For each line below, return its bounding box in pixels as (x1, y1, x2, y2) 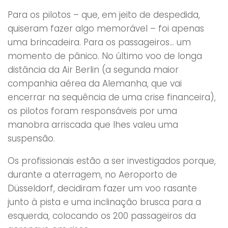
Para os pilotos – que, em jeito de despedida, (8, 8, 200, 21)
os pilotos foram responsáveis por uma (8, 104, 177, 117)
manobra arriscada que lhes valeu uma (8, 118, 178, 131)
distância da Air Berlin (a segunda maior (8, 63, 179, 76)
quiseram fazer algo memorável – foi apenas (8, 22, 204, 35)
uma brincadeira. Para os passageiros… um (8, 36, 191, 48)
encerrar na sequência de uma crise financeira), (8, 91, 216, 103)
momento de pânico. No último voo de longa (8, 49, 202, 62)
